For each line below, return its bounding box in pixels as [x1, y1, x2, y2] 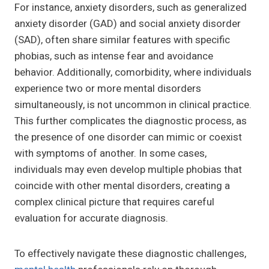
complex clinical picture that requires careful [14, 195, 214, 210]
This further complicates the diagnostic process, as [14, 113, 247, 129]
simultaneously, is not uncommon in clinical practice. [14, 97, 252, 113]
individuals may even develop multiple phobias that [14, 162, 242, 178]
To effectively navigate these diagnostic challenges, [14, 246, 246, 262]
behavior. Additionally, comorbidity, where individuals [14, 65, 252, 80]
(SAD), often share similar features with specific [14, 32, 230, 48]
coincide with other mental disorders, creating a [14, 178, 230, 194]
